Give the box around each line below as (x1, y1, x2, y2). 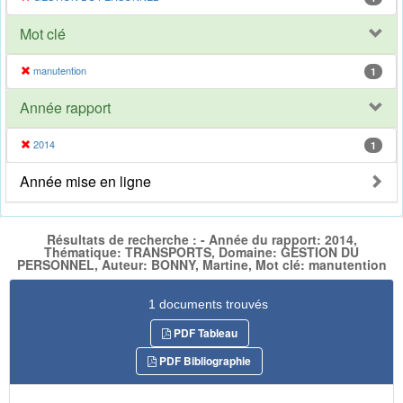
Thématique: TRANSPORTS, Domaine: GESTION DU (44, 243, 359, 262)
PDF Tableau (170, 324, 237, 341)
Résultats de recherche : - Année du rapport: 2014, (46, 230, 357, 249)
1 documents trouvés (148, 296, 268, 311)
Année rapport (20, 97, 111, 119)
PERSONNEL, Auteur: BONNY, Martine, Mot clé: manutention (16, 255, 387, 274)
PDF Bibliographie (157, 352, 251, 369)
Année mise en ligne (20, 171, 151, 193)
